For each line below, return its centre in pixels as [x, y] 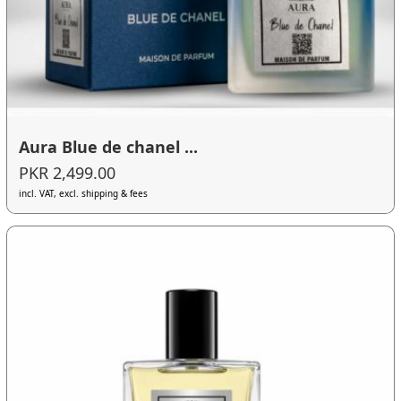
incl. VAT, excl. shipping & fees [84, 194]
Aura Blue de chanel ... [109, 146]
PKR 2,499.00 [68, 173]
